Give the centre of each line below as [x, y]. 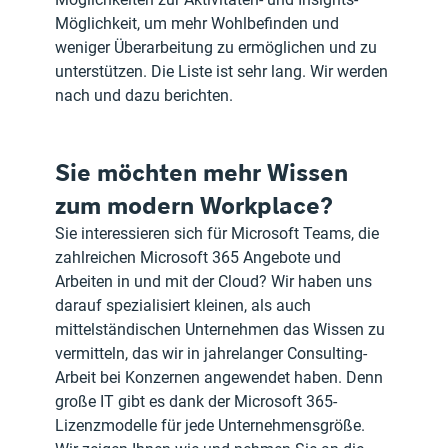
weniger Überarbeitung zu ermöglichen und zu [218, 48]
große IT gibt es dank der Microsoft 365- [196, 402]
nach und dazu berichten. [144, 96]
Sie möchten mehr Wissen [205, 172]
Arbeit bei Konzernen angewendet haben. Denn [221, 378]
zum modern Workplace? [194, 205]
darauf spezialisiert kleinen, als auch [185, 306]
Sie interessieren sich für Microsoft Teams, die [219, 234]
